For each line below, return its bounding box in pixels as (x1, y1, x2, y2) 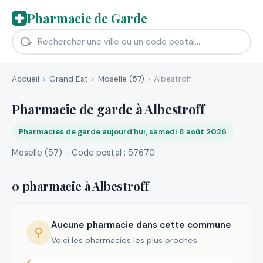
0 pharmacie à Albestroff (12, 177, 150, 194)
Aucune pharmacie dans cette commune (50, 219, 231, 231)
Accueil (12, 73, 39, 84)
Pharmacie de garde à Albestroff (12, 100, 205, 118)
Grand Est (49, 73, 88, 84)
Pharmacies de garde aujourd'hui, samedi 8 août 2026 (19, 126, 227, 137)
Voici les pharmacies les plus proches (50, 234, 197, 245)
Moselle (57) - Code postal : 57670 (12, 146, 155, 159)
